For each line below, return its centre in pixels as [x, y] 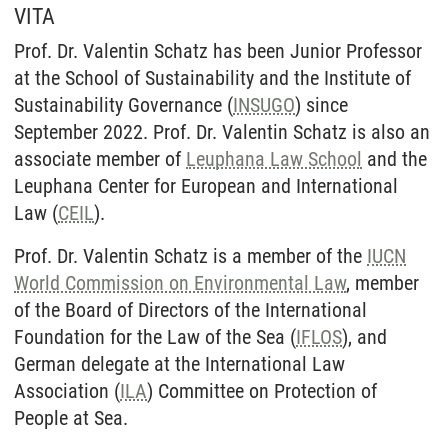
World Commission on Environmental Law [180, 283]
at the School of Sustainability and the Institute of [212, 78]
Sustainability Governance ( [123, 105]
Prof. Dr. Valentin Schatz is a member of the [190, 256]
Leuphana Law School [274, 159]
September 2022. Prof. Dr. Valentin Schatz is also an [222, 132]
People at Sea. [71, 418]
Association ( [67, 391]
